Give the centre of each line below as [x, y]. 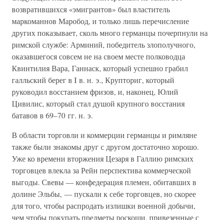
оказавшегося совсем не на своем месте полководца [98, 56]
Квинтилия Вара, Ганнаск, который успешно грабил [100, 68]
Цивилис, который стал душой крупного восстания [98, 103]
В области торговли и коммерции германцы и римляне [104, 135]
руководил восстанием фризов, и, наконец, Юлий [95, 92]
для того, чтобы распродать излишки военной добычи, [104, 206]
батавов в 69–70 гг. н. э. [52, 115]
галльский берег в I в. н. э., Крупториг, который [93, 80]
